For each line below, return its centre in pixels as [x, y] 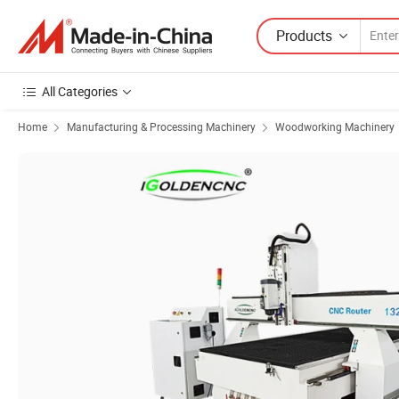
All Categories [80, 91]
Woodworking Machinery [335, 126]
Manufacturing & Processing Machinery [161, 126]
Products [304, 35]
